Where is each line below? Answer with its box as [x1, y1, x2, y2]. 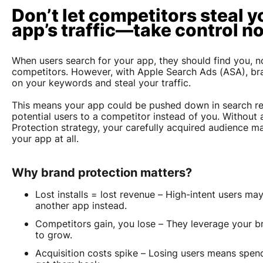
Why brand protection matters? [12, 166, 192, 180]
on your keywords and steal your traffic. [12, 77, 194, 89]
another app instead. [35, 200, 127, 212]
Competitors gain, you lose [35, 218, 156, 230]
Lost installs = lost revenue [35, 188, 155, 201]
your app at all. [12, 133, 79, 145]
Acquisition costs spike [35, 247, 138, 259]
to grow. [35, 229, 72, 241]
